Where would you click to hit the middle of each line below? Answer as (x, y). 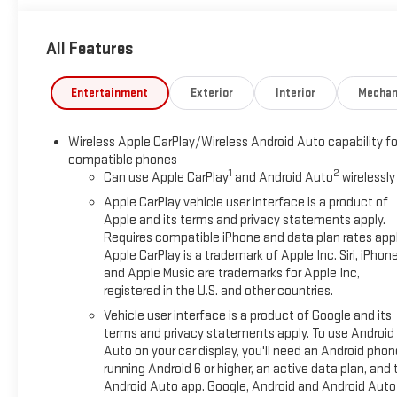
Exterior (212, 93)
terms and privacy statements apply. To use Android (249, 333)
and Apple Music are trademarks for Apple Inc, (231, 273)
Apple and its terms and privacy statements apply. (244, 220)
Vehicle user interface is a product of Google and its (247, 315)
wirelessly (367, 177)
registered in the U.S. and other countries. (218, 291)
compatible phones (122, 160)
